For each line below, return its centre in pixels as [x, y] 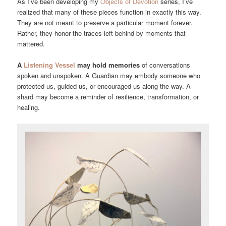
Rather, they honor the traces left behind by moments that [102, 33]
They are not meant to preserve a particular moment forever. [105, 23]
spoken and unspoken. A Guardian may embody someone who [109, 76]
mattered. [31, 44]
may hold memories [108, 65]
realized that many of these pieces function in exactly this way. [109, 12]
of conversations [165, 65]
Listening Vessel [49, 65]
